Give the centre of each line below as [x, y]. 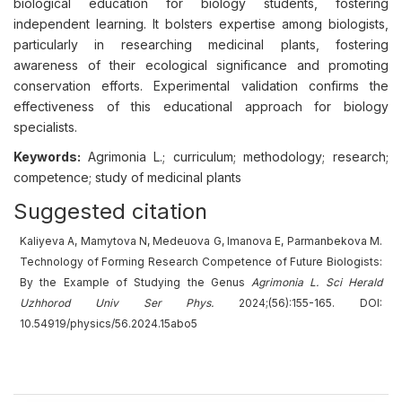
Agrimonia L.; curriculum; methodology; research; [238, 157]
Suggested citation [110, 211]
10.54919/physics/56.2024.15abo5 [109, 323]
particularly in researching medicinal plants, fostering [201, 44]
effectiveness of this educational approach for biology [201, 106]
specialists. [47, 127]
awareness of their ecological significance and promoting [201, 65]
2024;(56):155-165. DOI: [298, 303]
